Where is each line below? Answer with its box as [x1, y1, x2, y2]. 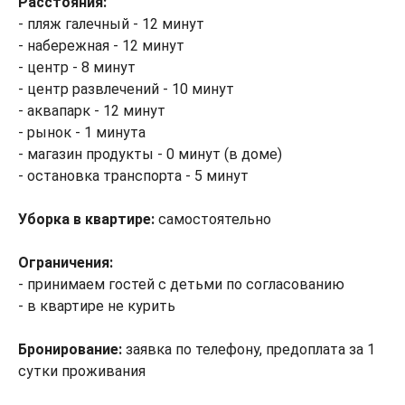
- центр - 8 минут [18, 59, 136, 76]
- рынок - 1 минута [18, 124, 146, 141]
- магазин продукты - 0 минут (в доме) [18, 146, 282, 163]
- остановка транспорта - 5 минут [18, 167, 249, 184]
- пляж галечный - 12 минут [18, 15, 204, 33]
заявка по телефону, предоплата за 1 [126, 341, 375, 358]
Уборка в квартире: [18, 211, 158, 228]
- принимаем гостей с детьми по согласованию [18, 276, 344, 293]
